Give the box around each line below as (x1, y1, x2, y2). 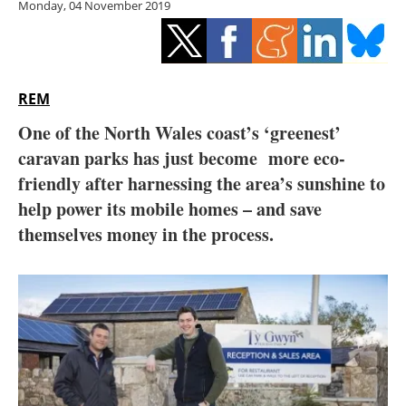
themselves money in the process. (18, 221, 274, 248)
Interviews (166, 176, 258, 202)
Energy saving (150, 43, 275, 69)
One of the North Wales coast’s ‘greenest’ (18, 120, 341, 147)
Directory (170, 309, 254, 335)
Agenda (178, 265, 246, 291)
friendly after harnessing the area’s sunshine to (18, 170, 385, 198)
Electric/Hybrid (146, 131, 278, 158)
